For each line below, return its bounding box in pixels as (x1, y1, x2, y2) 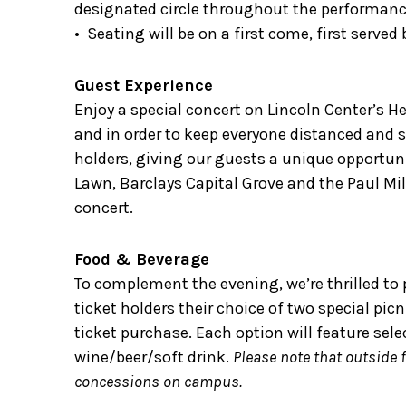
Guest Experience (74, 75, 213, 95)
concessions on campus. (74, 372, 242, 391)
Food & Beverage (74, 249, 209, 269)
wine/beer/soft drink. (74, 347, 233, 367)
